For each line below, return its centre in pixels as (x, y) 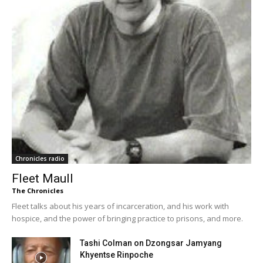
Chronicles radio (40, 158)
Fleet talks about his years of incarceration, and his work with (120, 206)
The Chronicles (38, 190)
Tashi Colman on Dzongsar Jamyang (151, 243)
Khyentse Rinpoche (117, 254)
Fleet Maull (43, 178)
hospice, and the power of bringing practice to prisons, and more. (127, 218)
